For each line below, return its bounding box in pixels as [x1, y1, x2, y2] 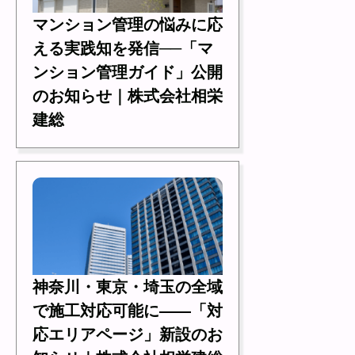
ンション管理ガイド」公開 [32, 63, 223, 81]
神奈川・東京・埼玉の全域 [32, 278, 223, 296]
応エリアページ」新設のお [32, 326, 223, 344]
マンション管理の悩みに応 [32, 15, 223, 33]
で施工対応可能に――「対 [32, 302, 223, 320]
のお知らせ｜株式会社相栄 [32, 86, 223, 105]
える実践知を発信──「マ [32, 39, 213, 57]
